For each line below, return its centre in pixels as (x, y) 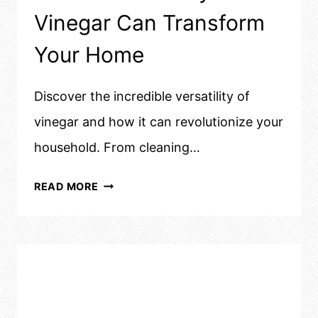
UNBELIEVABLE (140, 182)
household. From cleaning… (117, 148)
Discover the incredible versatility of (142, 97)
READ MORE (66, 187)
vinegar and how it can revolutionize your (159, 122)
